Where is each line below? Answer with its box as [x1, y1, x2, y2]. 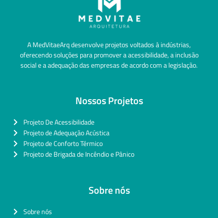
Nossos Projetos [75, 93, 143, 109]
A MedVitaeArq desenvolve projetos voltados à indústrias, [27, 39, 191, 50]
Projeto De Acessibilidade [23, 117, 94, 127]
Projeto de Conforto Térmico [23, 138, 103, 149]
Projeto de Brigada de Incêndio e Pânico [23, 149, 134, 160]
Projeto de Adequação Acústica [23, 127, 109, 138]
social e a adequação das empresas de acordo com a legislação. [20, 60, 198, 71]
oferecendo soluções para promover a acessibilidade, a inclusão [19, 50, 199, 60]
